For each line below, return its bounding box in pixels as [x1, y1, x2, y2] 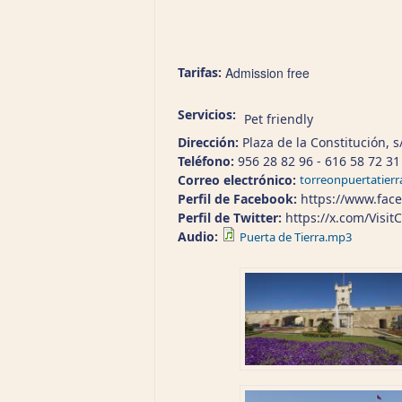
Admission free [225, 64, 310, 82]
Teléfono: [178, 153, 238, 170]
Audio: [178, 228, 222, 245]
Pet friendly [244, 110, 313, 127]
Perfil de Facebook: [178, 190, 301, 207]
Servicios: [178, 106, 240, 123]
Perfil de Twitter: [178, 209, 285, 226]
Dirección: [178, 134, 242, 151]
